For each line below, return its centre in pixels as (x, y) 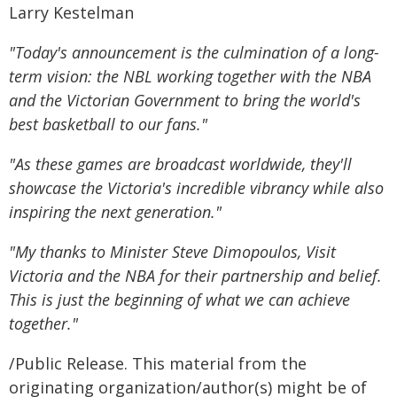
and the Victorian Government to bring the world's (185, 100)
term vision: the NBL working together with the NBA (190, 76)
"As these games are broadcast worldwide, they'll (180, 164)
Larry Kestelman (71, 12)
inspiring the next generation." (115, 212)
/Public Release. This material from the (158, 363)
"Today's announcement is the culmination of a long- (194, 52)
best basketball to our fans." (108, 124)
